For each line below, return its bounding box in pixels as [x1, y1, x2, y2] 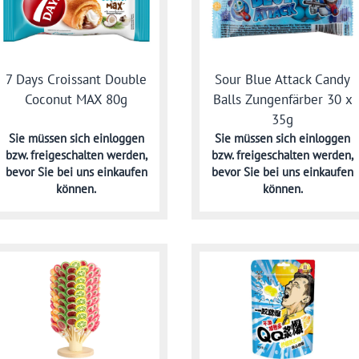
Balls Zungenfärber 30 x [212, 91, 353, 109]
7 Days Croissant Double [6, 71, 147, 89]
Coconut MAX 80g [25, 91, 128, 109]
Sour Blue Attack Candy [215, 71, 351, 89]
